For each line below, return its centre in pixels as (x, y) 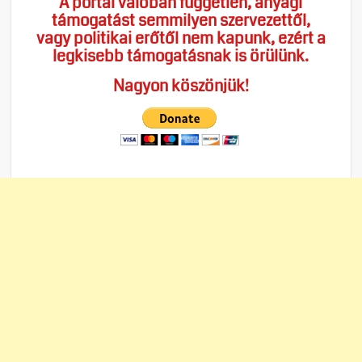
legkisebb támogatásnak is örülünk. (181, 56)
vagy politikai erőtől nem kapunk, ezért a (181, 38)
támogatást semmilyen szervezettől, (181, 20)
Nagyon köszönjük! (181, 86)
